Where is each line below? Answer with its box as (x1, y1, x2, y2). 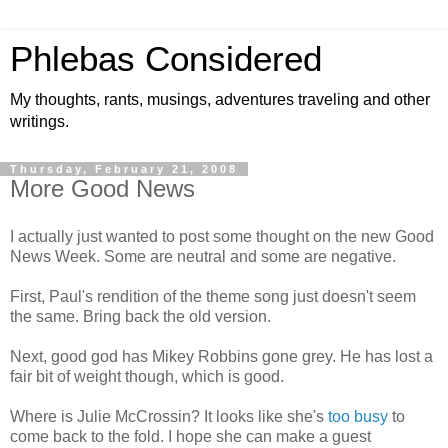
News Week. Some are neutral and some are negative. (10, 247, 396, 265)
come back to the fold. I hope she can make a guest (10, 427, 371, 445)
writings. (10, 113, 69, 130)
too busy (328, 407, 388, 425)
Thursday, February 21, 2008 (10, 163, 238, 175)
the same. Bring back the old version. (10, 307, 271, 325)
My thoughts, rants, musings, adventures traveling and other (10, 91, 430, 108)
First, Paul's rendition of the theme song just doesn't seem (10, 287, 416, 305)
